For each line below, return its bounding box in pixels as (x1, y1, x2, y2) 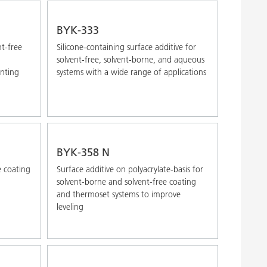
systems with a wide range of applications (56, 66, 206, 77)
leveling (56, 201, 83, 212)
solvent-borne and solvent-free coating (56, 176, 196, 187)
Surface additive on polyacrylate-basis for (56, 163, 203, 175)
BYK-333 (56, 23, 99, 37)
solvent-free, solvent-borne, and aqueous (56, 54, 204, 65)
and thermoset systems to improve (56, 188, 181, 200)
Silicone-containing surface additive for (56, 41, 196, 52)
